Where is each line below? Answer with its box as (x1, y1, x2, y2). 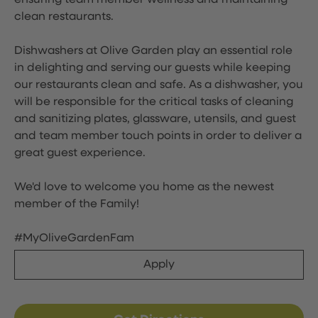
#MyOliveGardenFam (14, 233, 134, 244)
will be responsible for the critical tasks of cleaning (14, 97, 293, 108)
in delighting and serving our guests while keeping (14, 62, 290, 74)
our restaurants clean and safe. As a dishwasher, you (14, 79, 303, 91)
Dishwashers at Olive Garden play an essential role (14, 45, 292, 57)
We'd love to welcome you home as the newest (14, 182, 274, 193)
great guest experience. (14, 148, 146, 159)
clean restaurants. (14, 11, 114, 23)
